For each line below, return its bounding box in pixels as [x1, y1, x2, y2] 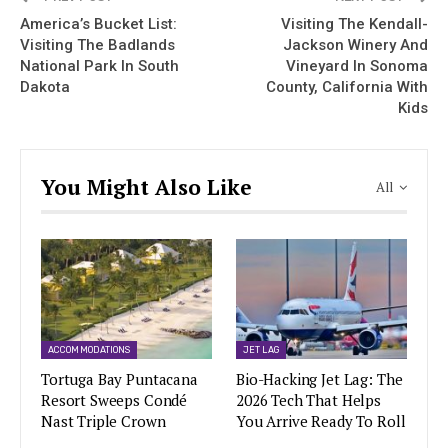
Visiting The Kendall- [281, 15, 428, 34]
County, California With [266, 78, 428, 97]
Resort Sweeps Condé [41, 389, 188, 410]
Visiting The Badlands [20, 36, 175, 55]
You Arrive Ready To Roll [236, 410, 406, 431]
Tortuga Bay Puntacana [41, 368, 198, 389]
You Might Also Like [41, 173, 252, 202]
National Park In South [20, 57, 179, 76]
